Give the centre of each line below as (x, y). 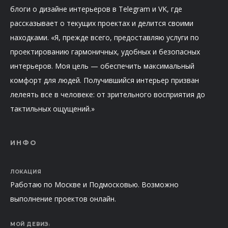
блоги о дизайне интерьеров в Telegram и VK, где (96, 9)
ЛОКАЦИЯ (26, 172)
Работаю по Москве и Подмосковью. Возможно (94, 185)
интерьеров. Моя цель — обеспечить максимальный (102, 66)
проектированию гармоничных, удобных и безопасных (105, 52)
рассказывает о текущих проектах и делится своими (102, 23)
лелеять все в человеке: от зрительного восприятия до (108, 95)
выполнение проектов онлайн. (63, 199)
